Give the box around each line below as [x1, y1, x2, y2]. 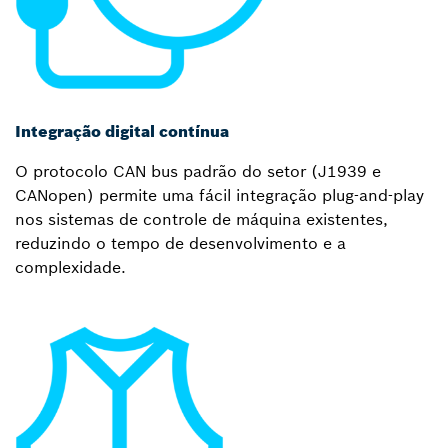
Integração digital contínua [15, 121, 229, 142]
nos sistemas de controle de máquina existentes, [15, 209, 388, 230]
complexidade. [15, 257, 126, 278]
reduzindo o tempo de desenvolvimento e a [15, 233, 346, 254]
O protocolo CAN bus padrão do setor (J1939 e [15, 161, 381, 182]
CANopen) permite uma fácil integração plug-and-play [15, 185, 424, 206]
